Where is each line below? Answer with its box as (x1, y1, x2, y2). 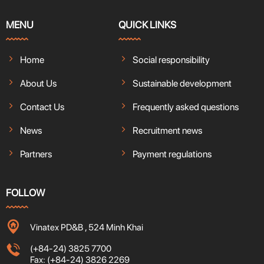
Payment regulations (132, 148, 212, 160)
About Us (19, 77, 57, 89)
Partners (19, 148, 52, 160)
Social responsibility (132, 54, 210, 65)
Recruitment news (132, 124, 202, 136)
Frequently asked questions (132, 101, 239, 113)
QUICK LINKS (118, 18, 176, 31)
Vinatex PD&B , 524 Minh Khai (29, 222, 143, 233)
